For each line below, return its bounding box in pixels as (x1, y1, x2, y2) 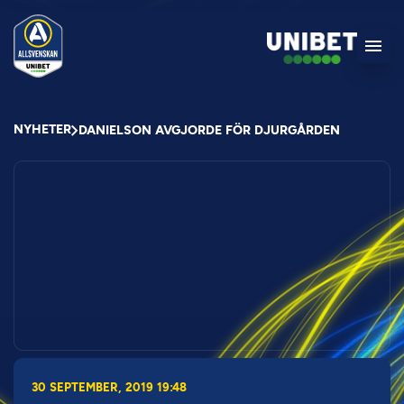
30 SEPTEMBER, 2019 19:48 (32, 381, 187, 394)
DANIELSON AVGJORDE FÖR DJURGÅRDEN (78, 123, 340, 138)
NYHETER (14, 122, 71, 137)
